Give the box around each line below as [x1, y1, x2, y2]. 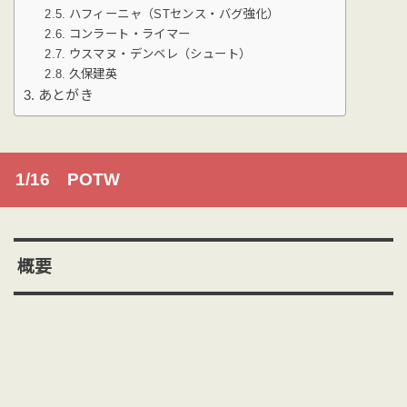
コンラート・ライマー [68, 26, 191, 41]
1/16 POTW [15, 170, 120, 190]
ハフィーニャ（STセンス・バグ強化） [68, 6, 280, 21]
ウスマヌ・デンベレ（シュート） [68, 46, 252, 61]
